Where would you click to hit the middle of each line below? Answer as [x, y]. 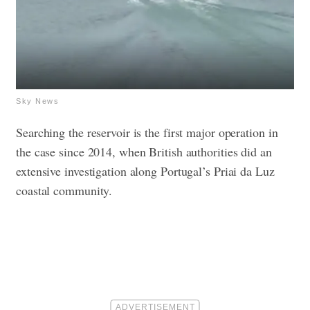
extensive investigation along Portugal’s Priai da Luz [145, 171]
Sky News [37, 101]
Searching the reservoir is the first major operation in [147, 132]
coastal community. [64, 190]
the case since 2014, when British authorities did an [144, 151]
